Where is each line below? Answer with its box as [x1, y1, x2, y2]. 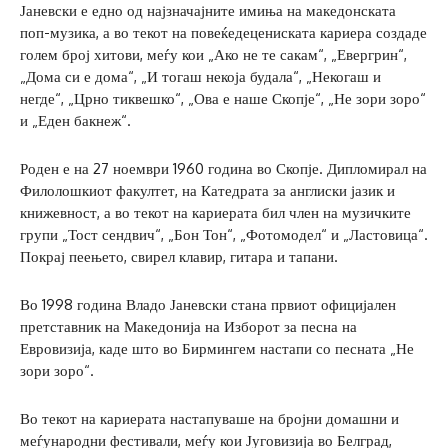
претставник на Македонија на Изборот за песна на [20, 317, 357, 337]
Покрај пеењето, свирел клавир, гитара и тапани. [20, 247, 338, 267]
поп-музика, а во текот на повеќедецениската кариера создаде [20, 23, 427, 43]
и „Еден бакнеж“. [20, 111, 131, 131]
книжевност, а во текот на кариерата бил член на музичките [20, 203, 411, 223]
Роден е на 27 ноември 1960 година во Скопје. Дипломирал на [20, 159, 427, 179]
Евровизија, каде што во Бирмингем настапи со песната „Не [20, 339, 414, 359]
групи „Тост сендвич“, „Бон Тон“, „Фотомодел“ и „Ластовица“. [20, 225, 428, 245]
